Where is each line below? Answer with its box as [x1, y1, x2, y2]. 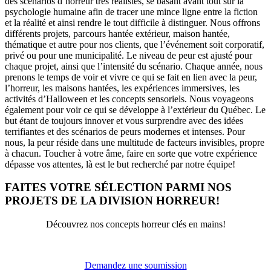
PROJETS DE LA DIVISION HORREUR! [5, 194, 220, 207]
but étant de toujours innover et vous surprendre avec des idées [5, 115, 243, 126]
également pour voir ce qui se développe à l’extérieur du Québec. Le [5, 104, 266, 115]
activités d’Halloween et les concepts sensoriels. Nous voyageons [5, 93, 253, 104]
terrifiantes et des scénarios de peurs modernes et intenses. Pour [5, 126, 245, 137]
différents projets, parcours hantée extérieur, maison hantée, [5, 28, 230, 39]
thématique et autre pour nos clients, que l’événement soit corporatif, [5, 39, 264, 50]
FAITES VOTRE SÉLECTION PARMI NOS [5, 181, 232, 194]
